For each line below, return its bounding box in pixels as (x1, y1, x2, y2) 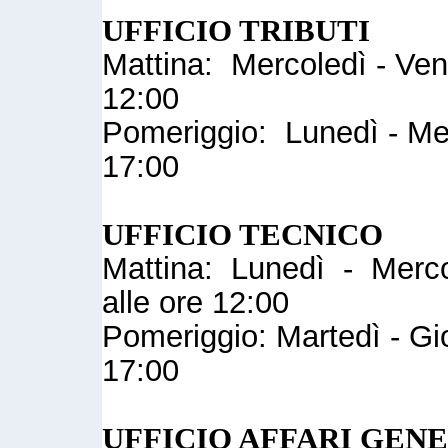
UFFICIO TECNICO (102, 217, 383, 253)
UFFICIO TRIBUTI (102, 13, 370, 49)
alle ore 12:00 (102, 285, 289, 321)
